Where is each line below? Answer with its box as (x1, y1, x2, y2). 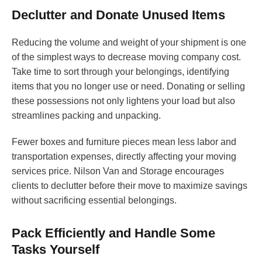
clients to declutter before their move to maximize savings (12, 181, 247, 191)
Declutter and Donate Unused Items (12, 8, 225, 23)
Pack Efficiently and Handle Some (12, 226, 215, 241)
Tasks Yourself (12, 242, 99, 257)
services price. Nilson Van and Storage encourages (12, 166, 224, 177)
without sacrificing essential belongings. (12, 195, 177, 206)
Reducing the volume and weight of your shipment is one (12, 37, 246, 48)
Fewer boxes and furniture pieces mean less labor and (12, 137, 236, 147)
